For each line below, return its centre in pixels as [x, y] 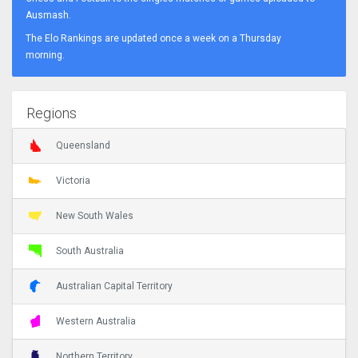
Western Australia [96, 322]
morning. [45, 55]
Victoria [73, 181]
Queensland [83, 146]
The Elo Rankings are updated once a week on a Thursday [153, 38]
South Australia [90, 251]
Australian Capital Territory [114, 286]
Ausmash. [48, 15]
